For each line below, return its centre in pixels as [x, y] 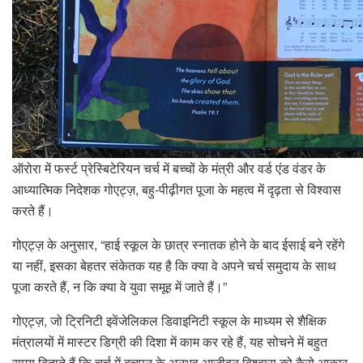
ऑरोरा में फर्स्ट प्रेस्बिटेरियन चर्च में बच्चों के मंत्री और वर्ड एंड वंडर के [169, 169]
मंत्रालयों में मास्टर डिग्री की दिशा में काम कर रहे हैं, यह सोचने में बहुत [170, 342]
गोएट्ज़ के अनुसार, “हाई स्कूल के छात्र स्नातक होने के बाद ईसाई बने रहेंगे [178, 245]
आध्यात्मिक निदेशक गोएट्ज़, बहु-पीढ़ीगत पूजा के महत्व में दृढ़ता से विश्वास [177, 190]
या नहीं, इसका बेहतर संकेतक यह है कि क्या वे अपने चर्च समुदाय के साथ [174, 266]
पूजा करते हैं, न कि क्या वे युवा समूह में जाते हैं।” [120, 287]
